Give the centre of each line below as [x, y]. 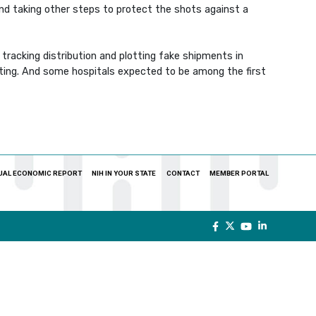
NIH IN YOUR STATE [124, 174]
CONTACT [183, 174]
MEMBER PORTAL [239, 174]
